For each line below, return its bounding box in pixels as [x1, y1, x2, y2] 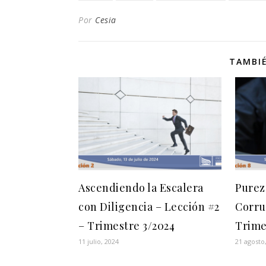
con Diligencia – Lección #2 [78, 199, 220, 214]
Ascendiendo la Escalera [78, 180, 204, 195]
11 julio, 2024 [78, 236, 119, 246]
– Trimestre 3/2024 [78, 218, 175, 233]
